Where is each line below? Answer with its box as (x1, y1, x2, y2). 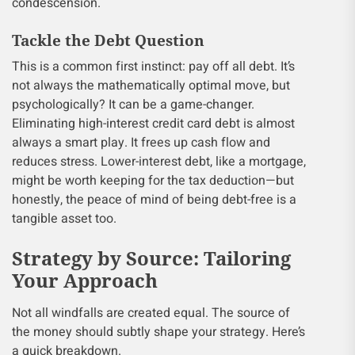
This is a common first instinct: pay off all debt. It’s (12, 57, 295, 76)
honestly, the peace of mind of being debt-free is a (12, 190, 296, 209)
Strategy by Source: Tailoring (12, 245, 291, 271)
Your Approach (12, 267, 158, 293)
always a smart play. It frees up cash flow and (12, 133, 270, 152)
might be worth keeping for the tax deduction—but (12, 171, 294, 190)
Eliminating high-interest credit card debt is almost (12, 114, 295, 133)
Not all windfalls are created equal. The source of (12, 303, 290, 323)
